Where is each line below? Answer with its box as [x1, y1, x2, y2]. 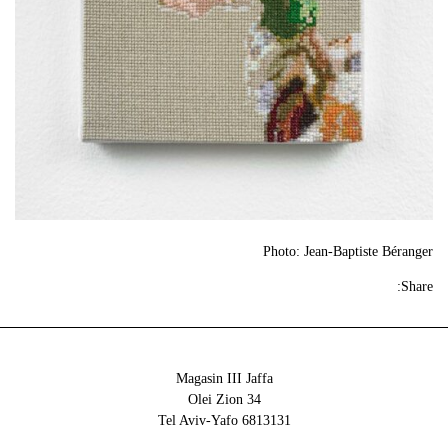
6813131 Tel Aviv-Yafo [241, 412, 291, 428]
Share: [401, 278, 433, 294]
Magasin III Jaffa [175, 370, 273, 386]
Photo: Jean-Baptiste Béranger [263, 243, 433, 259]
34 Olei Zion [246, 391, 261, 407]
